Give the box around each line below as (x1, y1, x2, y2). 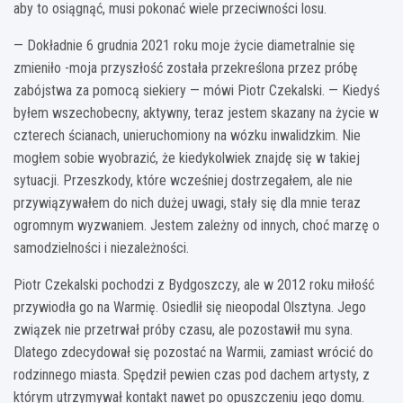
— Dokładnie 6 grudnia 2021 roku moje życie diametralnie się (13, 36, 355, 54)
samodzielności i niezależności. (13, 238, 189, 256)
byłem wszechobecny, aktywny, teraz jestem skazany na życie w (13, 103, 379, 121)
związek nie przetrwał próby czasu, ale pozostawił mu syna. (13, 320, 353, 338)
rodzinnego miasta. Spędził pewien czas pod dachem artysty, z (13, 365, 370, 383)
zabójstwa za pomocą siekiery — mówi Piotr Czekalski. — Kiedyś (13, 81, 380, 99)
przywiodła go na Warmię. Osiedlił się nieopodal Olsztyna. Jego (13, 298, 366, 316)
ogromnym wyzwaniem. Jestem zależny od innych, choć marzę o (13, 216, 380, 234)
